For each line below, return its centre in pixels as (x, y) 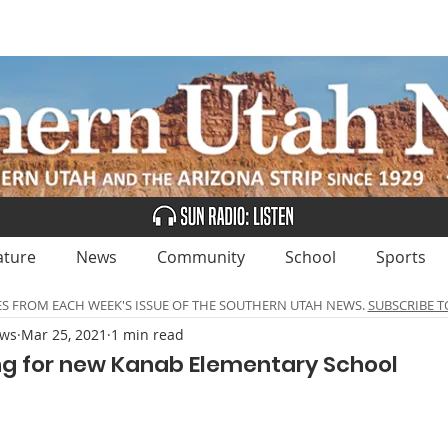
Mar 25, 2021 (64, 334)
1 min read (147, 334)
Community (201, 257)
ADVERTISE (160, 28)
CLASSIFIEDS (295, 28)
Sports (401, 257)
